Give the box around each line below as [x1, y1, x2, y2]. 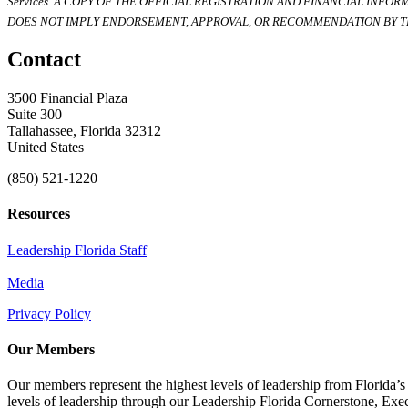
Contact [7, 47, 81, 72]
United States [7, 139, 84, 156]
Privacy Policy [7, 305, 91, 321]
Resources [7, 206, 70, 222]
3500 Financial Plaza [7, 90, 127, 107]
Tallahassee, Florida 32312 [7, 123, 161, 139]
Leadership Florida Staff [7, 241, 147, 258]
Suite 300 [7, 107, 62, 123]
